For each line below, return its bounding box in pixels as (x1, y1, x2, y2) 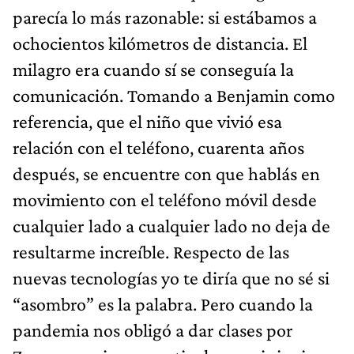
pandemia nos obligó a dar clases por (13, 318, 293, 341)
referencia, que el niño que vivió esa (13, 110, 282, 132)
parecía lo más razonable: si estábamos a (13, 6, 317, 28)
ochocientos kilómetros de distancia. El (13, 32, 307, 54)
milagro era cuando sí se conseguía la (13, 58, 294, 80)
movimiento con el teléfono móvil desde (13, 188, 317, 210)
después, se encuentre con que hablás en (13, 162, 320, 184)
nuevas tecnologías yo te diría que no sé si (13, 266, 330, 288)
